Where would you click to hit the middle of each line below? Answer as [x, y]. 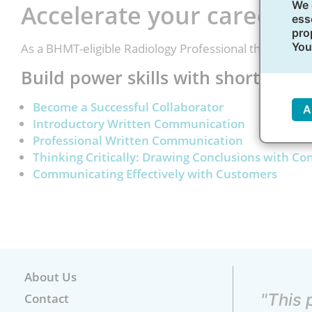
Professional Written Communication [138, 141]
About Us [50, 276]
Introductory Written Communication [139, 124]
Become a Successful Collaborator [128, 107]
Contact [47, 298]
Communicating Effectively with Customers [155, 174]
